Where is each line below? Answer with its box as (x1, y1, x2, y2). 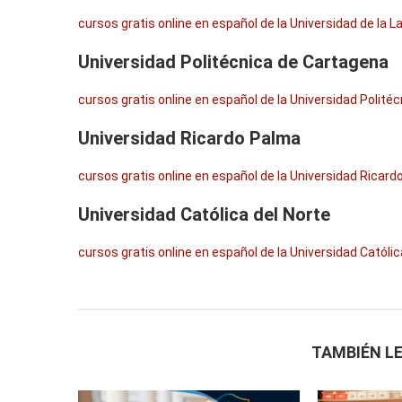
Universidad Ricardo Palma (78, 127, 301, 149)
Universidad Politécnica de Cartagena (78, 51, 389, 73)
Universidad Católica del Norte (78, 204, 330, 225)
